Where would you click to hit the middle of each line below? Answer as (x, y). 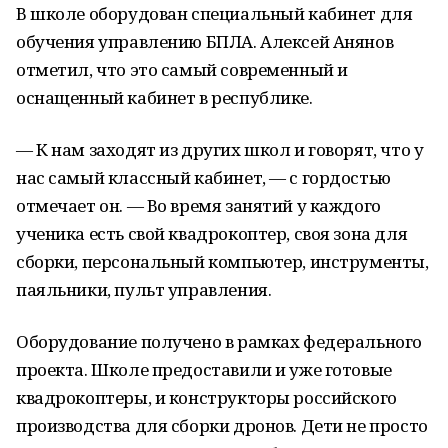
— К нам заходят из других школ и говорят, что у (220, 149)
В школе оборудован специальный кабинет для (214, 13)
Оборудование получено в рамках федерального (219, 341)
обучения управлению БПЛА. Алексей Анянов (205, 41)
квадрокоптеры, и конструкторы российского (206, 397)
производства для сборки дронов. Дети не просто (222, 425)
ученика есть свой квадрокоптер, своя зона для (212, 233)
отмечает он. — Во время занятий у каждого (198, 205)
